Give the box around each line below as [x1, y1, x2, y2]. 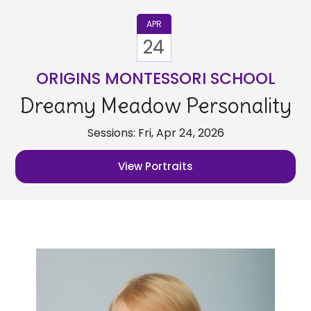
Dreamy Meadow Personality [19, 92, 292, 119]
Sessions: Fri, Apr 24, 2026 [87, 125, 224, 142]
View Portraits [118, 159, 193, 174]
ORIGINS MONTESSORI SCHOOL [35, 67, 276, 90]
